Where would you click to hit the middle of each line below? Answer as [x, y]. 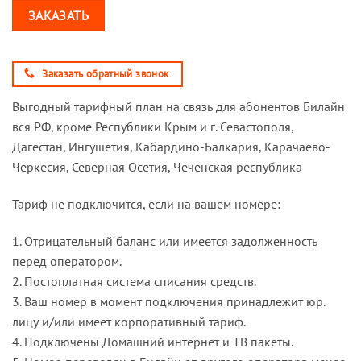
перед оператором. [67, 261]
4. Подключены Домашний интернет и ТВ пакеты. [153, 342]
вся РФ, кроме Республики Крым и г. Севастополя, [153, 127]
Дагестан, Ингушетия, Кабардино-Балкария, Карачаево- [171, 147]
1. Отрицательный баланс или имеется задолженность [165, 241]
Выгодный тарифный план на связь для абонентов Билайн [178, 107]
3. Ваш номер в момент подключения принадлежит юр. [168, 302]
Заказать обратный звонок [106, 73]
